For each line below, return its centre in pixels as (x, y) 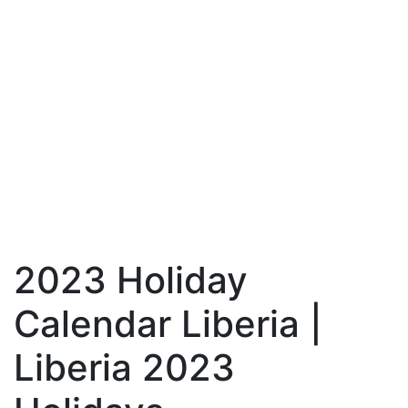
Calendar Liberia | (168, 324)
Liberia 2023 (124, 367)
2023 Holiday (131, 280)
